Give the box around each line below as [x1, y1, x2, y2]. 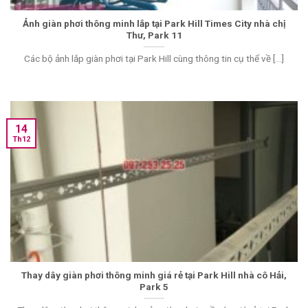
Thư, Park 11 [126, 29, 182, 41]
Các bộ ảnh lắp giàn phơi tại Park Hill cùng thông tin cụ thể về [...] [24, 53, 284, 65]
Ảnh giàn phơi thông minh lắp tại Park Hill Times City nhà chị [22, 17, 286, 29]
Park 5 [140, 280, 168, 292]
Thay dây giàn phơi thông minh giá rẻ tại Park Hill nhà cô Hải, [21, 269, 287, 280]
